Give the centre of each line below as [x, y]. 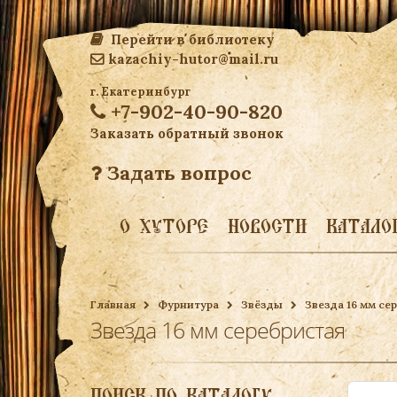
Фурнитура [188, 304]
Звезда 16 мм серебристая [218, 330]
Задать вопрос [177, 173]
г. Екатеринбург [140, 92]
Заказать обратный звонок [187, 133]
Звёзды [262, 304]
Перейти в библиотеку [191, 39]
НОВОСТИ [267, 226]
